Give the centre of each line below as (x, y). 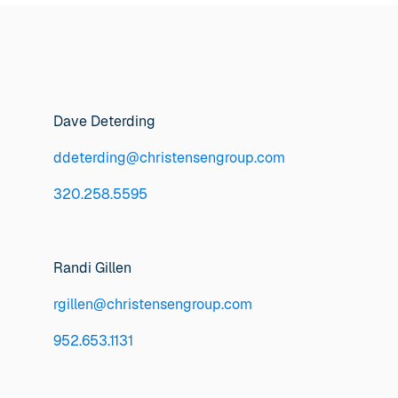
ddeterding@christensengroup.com (170, 158)
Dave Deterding (105, 121)
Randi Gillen (93, 267)
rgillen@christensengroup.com (153, 304)
